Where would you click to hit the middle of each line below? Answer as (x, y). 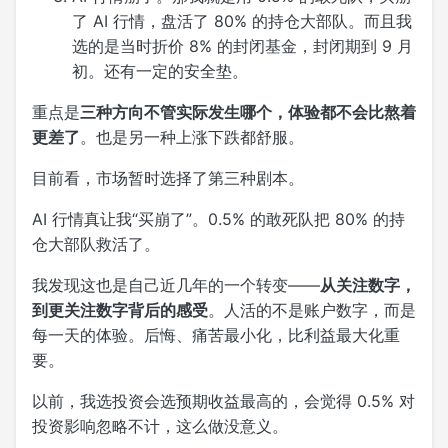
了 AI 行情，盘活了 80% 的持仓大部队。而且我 (242, 20)
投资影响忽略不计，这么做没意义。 (160, 425)
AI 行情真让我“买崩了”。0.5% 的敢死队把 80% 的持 (218, 218)
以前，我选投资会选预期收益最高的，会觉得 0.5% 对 (223, 400)
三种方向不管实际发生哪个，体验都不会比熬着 (248, 111)
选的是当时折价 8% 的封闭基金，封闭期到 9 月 (242, 45)
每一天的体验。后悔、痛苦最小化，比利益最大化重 (216, 334)
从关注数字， (368, 284)
